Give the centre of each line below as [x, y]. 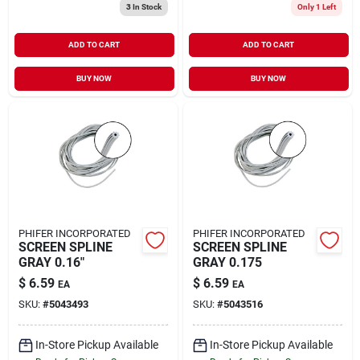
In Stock [146, 6]
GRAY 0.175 [227, 262]
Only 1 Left [316, 6]
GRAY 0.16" [51, 262]
